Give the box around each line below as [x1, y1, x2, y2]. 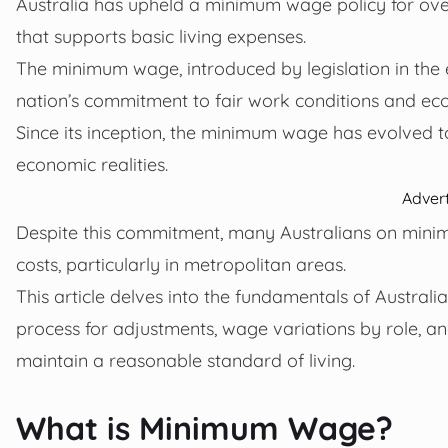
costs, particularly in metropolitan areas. [16, 252, 346, 275]
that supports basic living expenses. [16, 24, 306, 47]
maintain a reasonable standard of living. [16, 348, 355, 371]
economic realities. [16, 152, 168, 175]
